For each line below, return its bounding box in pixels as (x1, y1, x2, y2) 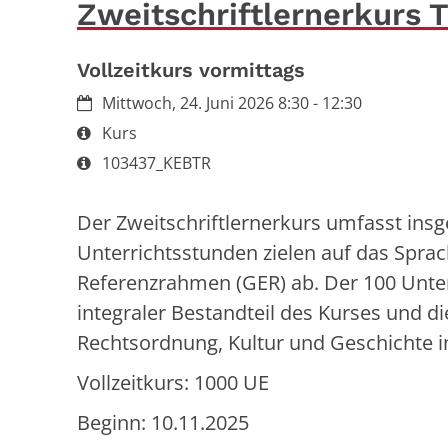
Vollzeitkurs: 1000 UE (77, 368, 269, 396)
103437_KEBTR (102, 151, 211, 174)
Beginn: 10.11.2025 (77, 408, 249, 436)
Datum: (76, 90, 132, 113)
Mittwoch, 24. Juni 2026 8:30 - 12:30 (102, 91, 362, 114)
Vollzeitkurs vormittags (77, 57, 305, 82)
